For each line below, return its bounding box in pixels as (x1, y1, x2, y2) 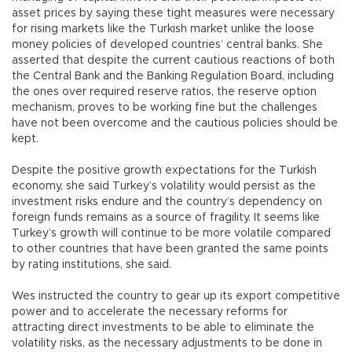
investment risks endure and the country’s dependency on (12, 196, 322, 208)
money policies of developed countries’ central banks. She (12, 39, 323, 51)
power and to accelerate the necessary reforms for (12, 306, 288, 318)
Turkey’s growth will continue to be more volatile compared (12, 228, 331, 240)
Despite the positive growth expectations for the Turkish (12, 165, 317, 177)
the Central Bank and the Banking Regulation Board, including (12, 71, 334, 82)
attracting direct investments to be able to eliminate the (12, 322, 314, 334)
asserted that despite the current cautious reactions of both (12, 55, 335, 67)
